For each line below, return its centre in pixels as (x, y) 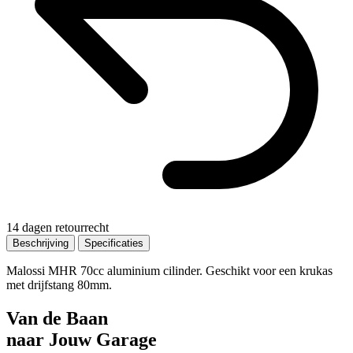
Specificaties (114, 243)
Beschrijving (41, 243)
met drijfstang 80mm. (59, 284)
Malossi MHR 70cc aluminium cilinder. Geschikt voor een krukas (169, 270)
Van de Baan (57, 318)
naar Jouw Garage (82, 339)
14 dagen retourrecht (58, 227)
